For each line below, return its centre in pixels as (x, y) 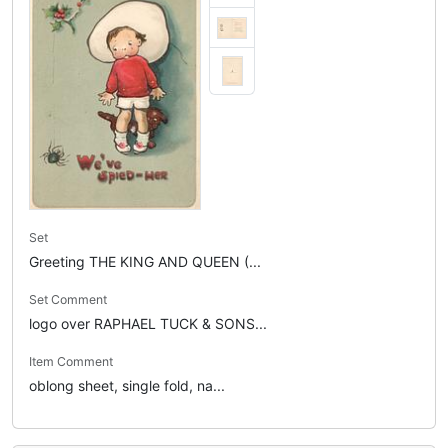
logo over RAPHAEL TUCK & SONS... (148, 323)
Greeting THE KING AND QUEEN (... (145, 261)
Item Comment (71, 361)
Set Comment (68, 299)
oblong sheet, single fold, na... (127, 385)
